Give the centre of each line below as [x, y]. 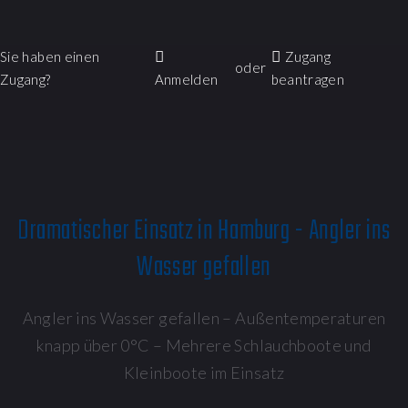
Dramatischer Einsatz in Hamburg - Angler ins [204, 231]
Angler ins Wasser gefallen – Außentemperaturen [204, 317]
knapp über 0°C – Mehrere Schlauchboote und [204, 345]
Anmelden [186, 79]
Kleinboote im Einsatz [204, 372]
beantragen [308, 79]
